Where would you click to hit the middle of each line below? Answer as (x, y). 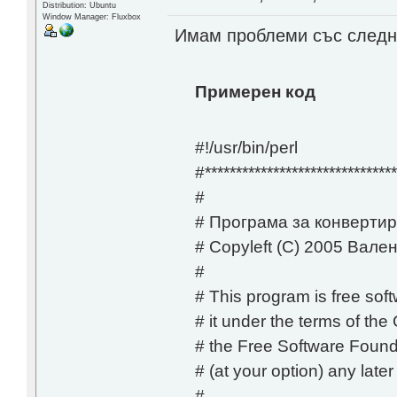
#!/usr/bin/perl (246, 148)
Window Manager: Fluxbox (91, 16)
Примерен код (255, 92)
